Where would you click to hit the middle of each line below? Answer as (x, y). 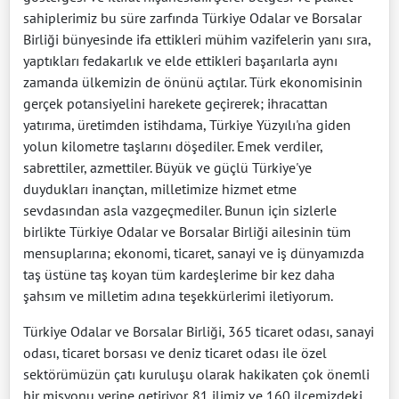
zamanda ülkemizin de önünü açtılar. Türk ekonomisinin (193, 81)
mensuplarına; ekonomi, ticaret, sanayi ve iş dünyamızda (194, 252)
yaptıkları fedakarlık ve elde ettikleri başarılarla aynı (180, 60)
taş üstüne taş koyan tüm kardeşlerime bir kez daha (179, 274)
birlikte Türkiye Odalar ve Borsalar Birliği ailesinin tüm (187, 231)
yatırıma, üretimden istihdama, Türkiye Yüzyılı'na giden (187, 124)
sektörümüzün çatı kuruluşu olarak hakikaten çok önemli (196, 374)
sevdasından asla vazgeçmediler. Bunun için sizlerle (180, 210)
